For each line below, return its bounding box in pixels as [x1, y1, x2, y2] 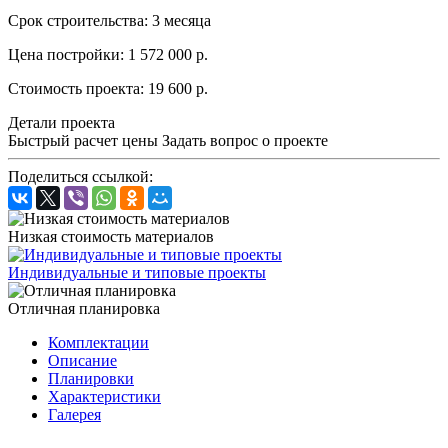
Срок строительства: [8, 12, 148, 30]
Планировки [48, 370, 134, 388]
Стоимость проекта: [8, 80, 144, 98]
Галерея [48, 406, 101, 424]
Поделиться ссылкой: [8, 168, 153, 186]
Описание [48, 352, 117, 370]
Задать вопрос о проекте [162, 132, 328, 150]
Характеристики [48, 388, 161, 406]
